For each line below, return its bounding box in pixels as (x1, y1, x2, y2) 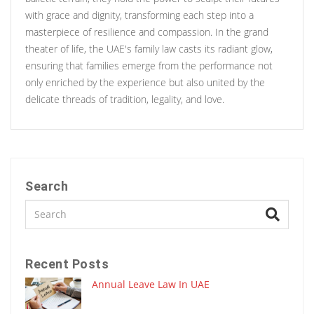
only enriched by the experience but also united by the (25, 75, 265, 89)
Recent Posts (25, 256, 109, 271)
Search (25, 178, 68, 193)
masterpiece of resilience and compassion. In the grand (25, 25, 268, 39)
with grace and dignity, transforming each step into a (25, 8, 254, 22)
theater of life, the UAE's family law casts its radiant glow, (25, 41, 273, 55)
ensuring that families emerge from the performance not (25, 58, 273, 72)
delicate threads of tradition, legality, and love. (25, 92, 224, 106)
